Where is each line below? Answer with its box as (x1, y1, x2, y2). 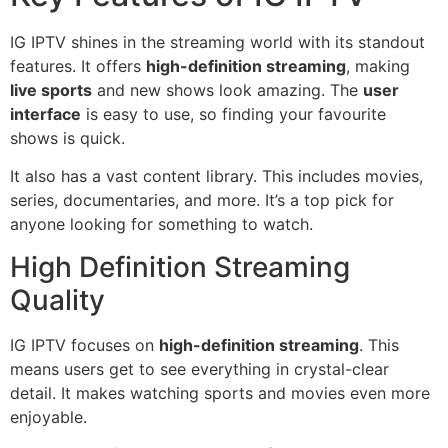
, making (346, 55, 410, 76)
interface (10, 103, 81, 124)
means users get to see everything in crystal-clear (10, 358, 389, 379)
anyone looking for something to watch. (10, 214, 313, 235)
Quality (10, 282, 105, 317)
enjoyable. (10, 406, 87, 427)
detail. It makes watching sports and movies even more (10, 382, 430, 403)
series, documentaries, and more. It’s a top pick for (10, 190, 394, 211)
